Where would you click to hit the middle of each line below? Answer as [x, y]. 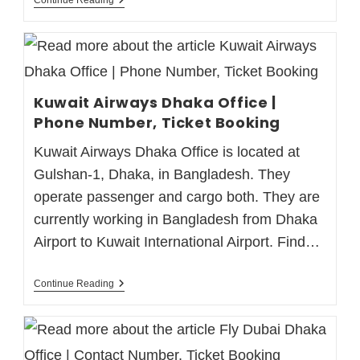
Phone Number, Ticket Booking [157, 122]
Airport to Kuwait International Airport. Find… [177, 241]
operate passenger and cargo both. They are [177, 196]
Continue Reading [74, 283]
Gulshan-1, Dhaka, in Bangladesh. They [162, 174]
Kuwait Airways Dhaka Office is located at [167, 151]
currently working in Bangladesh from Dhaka [176, 219]
